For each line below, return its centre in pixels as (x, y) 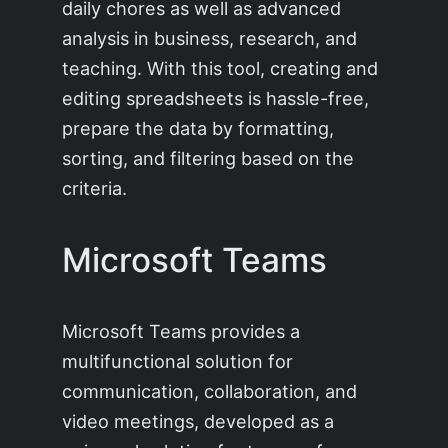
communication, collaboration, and (210, 390)
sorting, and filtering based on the (208, 158)
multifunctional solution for (178, 360)
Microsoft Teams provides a (181, 330)
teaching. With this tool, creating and (220, 68)
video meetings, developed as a (198, 420)
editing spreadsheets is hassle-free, (216, 98)
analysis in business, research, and (210, 38)
